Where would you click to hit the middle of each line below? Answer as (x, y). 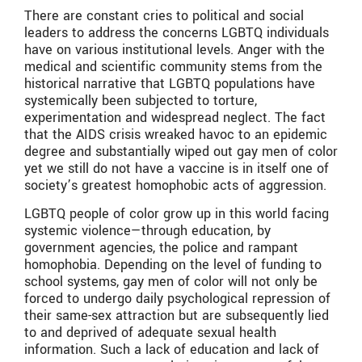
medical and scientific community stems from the (173, 66)
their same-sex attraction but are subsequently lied (177, 316)
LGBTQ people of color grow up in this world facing (177, 214)
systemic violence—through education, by (147, 231)
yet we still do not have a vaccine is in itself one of (177, 168)
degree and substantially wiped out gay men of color (181, 151)
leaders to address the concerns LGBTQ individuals (177, 32)
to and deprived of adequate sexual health (150, 333)
